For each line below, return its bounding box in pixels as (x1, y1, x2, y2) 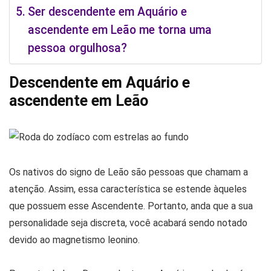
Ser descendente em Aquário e (27, 5, 187, 19)
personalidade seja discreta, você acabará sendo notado (9, 217, 247, 229)
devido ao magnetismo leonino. (9, 234, 140, 246)
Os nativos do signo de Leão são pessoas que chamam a (9, 166, 248, 178)
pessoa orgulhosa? (27, 41, 127, 56)
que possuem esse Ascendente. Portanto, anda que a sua (9, 200, 253, 212)
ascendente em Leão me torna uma (27, 23, 212, 38)
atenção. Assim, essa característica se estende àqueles (9, 183, 247, 195)
